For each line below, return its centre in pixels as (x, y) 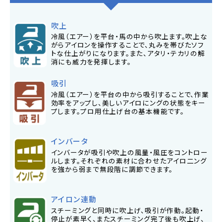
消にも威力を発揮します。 (91, 62)
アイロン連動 (74, 199)
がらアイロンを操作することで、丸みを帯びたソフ (127, 45)
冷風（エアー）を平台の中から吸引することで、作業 (130, 94)
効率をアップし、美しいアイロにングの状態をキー (128, 103)
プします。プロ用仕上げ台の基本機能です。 (117, 111)
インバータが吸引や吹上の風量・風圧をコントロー (129, 152)
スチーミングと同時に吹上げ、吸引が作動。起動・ (127, 210)
